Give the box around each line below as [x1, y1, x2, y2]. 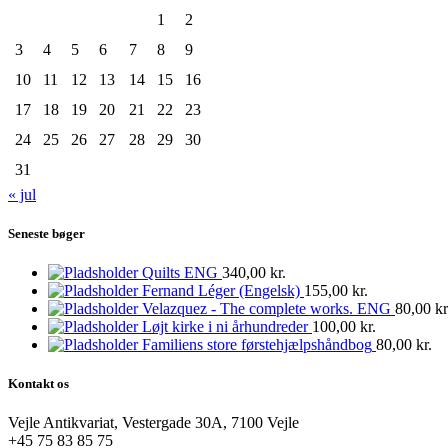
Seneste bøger [8, 225, 85, 241]
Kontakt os [8, 376, 69, 392]
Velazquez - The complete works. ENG [142, 300, 391, 318]
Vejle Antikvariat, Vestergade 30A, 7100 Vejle [8, 414, 299, 432]
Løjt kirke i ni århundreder [142, 318, 308, 336]
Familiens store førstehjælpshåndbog [142, 336, 372, 354]
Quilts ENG [142, 264, 218, 282]
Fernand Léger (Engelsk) [142, 282, 300, 300]
